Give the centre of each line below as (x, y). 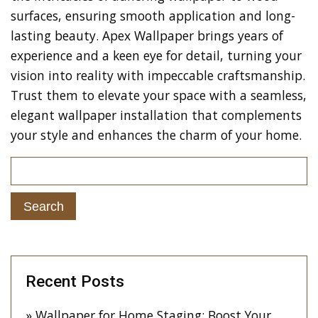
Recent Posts (75, 281)
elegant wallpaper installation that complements (156, 115)
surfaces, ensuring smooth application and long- (153, 15)
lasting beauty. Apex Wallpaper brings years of (147, 35)
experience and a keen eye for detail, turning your (156, 55)
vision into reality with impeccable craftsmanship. (158, 75)
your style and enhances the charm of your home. (156, 135)
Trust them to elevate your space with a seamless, (159, 95)
